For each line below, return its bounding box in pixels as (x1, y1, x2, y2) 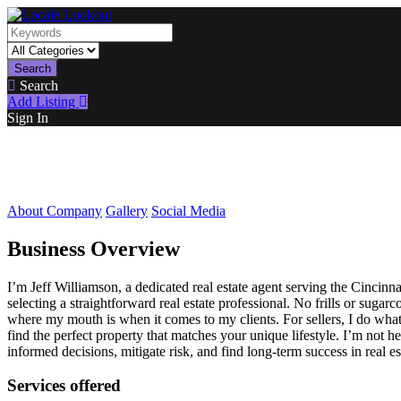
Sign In (7, 110, 48, 125)
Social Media (151, 202, 226, 218)
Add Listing (7, 94, 79, 109)
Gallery (106, 202, 148, 218)
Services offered (7, 376, 121, 396)
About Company (7, 202, 102, 218)
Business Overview (7, 236, 180, 260)
